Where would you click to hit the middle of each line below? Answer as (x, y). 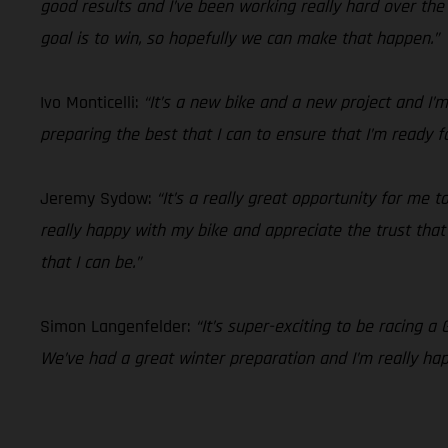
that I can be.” (90, 262)
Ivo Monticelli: (91, 102)
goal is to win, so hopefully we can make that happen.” (239, 38)
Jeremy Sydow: (98, 198)
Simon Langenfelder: (117, 326)
